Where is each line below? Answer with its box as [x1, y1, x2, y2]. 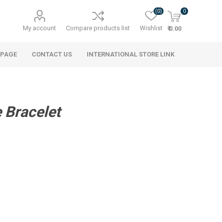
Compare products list [66, 24, 130, 32]
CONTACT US [32, 51, 72, 58]
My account [23, 24, 56, 32]
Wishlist [140, 24, 163, 32]
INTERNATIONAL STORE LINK [87, 51, 175, 58]
